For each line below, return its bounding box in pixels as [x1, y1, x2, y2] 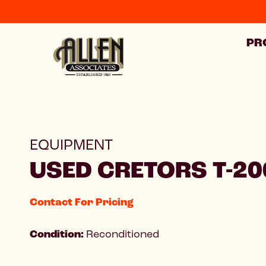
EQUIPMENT [30, 136, 113, 154]
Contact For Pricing [30, 195, 134, 209]
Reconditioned [86, 227, 159, 240]
